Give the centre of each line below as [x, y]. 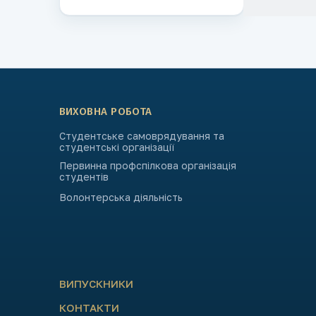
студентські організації [116, 147]
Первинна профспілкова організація [147, 166]
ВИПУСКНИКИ [96, 284]
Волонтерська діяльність [121, 197]
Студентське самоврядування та [141, 136]
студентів [84, 177]
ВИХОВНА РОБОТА [105, 112]
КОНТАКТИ [89, 308]
